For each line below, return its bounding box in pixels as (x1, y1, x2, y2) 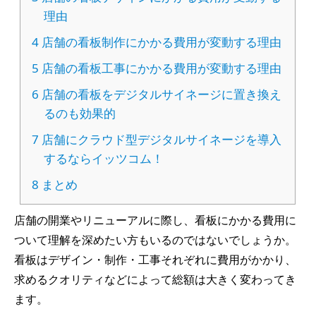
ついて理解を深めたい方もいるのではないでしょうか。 (14, 231, 296, 248)
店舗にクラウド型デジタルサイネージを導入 (39, 131, 282, 148)
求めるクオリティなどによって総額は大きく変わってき (14, 271, 296, 287)
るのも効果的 (44, 105, 116, 122)
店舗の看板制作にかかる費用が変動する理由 (39, 33, 282, 50)
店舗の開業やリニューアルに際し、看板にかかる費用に (14, 212, 296, 228)
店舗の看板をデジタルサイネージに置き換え (39, 86, 282, 103)
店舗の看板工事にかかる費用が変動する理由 (39, 59, 282, 76)
